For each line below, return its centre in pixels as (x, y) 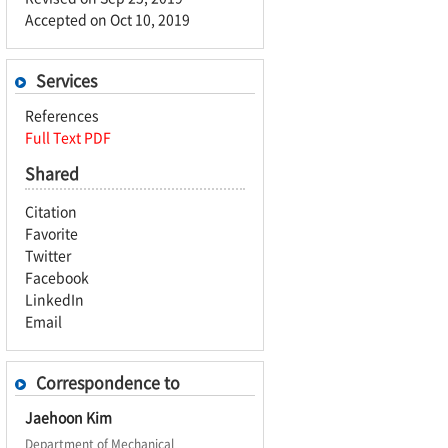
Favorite (51, 233)
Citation (51, 211)
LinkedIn (54, 299)
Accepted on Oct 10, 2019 (107, 19)
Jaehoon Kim (68, 417)
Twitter (48, 255)
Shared (52, 173)
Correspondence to (108, 382)
